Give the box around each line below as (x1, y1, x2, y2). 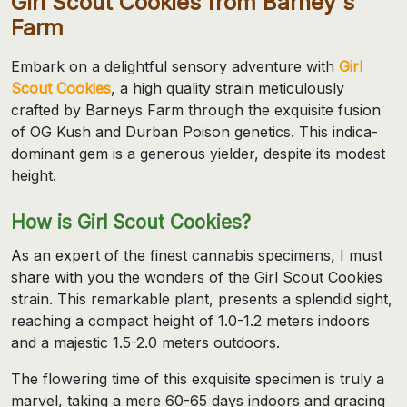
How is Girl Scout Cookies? (11, 210, 251, 233)
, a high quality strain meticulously (111, 78, 344, 97)
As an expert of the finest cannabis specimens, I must (11, 245, 382, 264)
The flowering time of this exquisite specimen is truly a (11, 369, 384, 388)
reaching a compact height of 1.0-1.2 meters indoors (11, 311, 370, 330)
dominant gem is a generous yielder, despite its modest (11, 144, 385, 163)
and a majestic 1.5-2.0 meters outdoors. (11, 333, 280, 352)
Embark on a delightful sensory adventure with (11, 56, 339, 75)
